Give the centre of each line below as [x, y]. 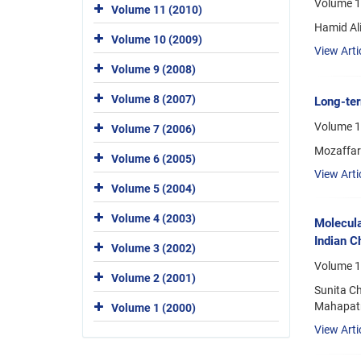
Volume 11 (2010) [157, 9]
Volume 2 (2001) [154, 278]
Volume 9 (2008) [154, 69]
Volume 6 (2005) [154, 158]
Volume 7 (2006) [154, 129]
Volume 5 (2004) [154, 188]
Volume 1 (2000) [154, 307]
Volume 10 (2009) [157, 39]
